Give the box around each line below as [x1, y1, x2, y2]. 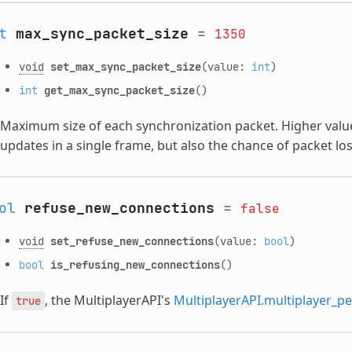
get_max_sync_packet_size [43, 82, 195, 97]
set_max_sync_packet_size [49, 58, 201, 74]
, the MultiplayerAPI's [44, 291, 174, 309]
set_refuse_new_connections [49, 233, 214, 248]
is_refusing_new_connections [49, 256, 220, 272]
